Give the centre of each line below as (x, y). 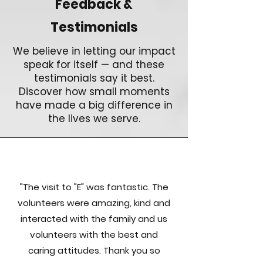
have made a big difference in (94, 105)
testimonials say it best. (94, 78)
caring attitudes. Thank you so (94, 250)
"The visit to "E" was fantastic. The (94, 187)
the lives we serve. (94, 119)
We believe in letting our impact (94, 51)
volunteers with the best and (94, 235)
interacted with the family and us (94, 219)
